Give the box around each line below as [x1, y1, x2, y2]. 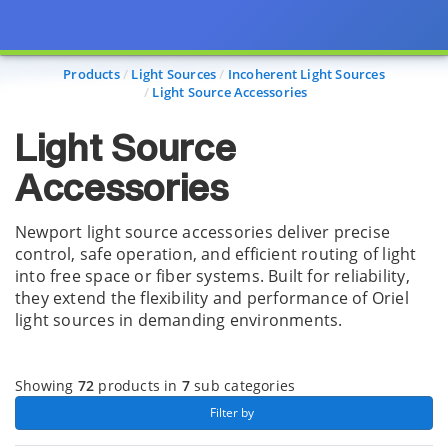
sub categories [190, 376, 296, 395]
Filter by [206, 404, 257, 421]
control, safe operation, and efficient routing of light [15, 243, 417, 265]
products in [94, 376, 182, 395]
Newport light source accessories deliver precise [15, 221, 391, 243]
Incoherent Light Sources [227, 65, 385, 83]
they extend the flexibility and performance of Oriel [15, 287, 409, 309]
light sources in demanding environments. [15, 309, 343, 331]
